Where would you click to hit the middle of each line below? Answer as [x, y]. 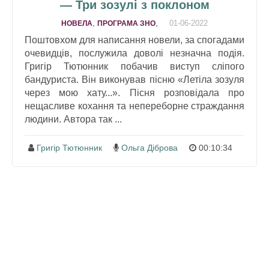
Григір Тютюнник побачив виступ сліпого [134, 67]
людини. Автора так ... [73, 119]
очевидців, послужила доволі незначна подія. [134, 53]
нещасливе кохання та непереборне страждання [134, 106]
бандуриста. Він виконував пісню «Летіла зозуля [134, 80]
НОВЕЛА [77, 24]
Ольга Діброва [149, 148]
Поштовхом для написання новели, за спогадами [134, 40]
